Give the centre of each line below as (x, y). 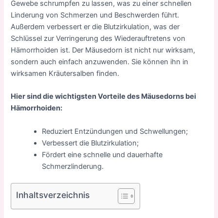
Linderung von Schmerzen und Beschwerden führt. (95, 15)
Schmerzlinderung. (73, 166)
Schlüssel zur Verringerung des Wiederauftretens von (98, 38)
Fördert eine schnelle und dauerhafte (102, 154)
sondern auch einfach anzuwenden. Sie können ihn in (100, 62)
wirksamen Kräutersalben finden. (65, 73)
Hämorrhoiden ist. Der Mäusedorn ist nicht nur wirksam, (103, 50)
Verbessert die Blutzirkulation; (91, 143)
